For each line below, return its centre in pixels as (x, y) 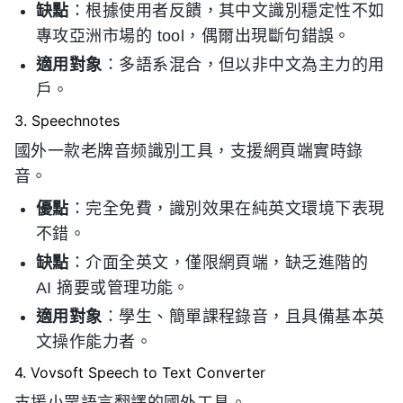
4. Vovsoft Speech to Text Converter (140, 372)
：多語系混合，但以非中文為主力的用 (243, 65)
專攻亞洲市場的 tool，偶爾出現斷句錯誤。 (193, 36)
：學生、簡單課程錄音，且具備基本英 (243, 317)
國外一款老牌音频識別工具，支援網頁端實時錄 (189, 151)
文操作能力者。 (94, 342)
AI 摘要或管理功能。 (113, 288)
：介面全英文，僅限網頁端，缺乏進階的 (219, 263)
